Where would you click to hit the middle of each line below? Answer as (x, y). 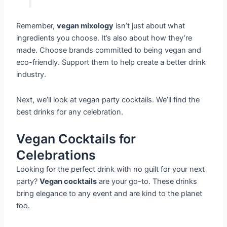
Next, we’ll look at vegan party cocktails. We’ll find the (108, 100)
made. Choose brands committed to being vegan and (109, 50)
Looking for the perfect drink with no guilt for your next (111, 169)
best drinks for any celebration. (70, 112)
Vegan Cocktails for (76, 139)
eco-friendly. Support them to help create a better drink (111, 63)
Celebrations (56, 155)
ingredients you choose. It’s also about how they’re (104, 38)
